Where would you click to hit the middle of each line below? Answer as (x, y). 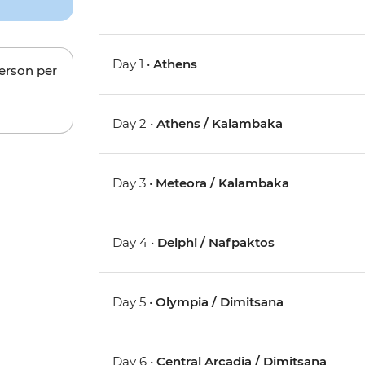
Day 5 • (134, 302)
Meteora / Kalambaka (223, 183)
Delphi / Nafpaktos (216, 243)
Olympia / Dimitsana (220, 302)
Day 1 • (133, 64)
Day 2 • (135, 124)
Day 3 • (134, 183)
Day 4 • (135, 243)
